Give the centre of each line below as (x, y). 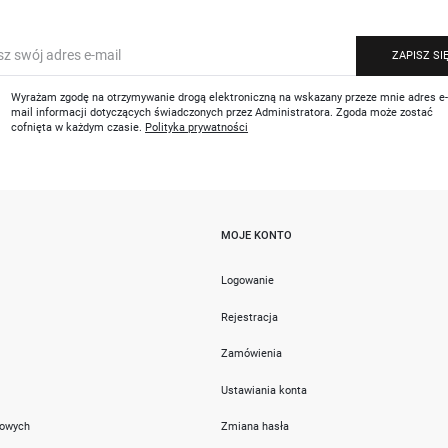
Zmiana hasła (254, 426)
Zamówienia (251, 353)
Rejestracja (249, 316)
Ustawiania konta (263, 389)
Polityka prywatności (197, 127)
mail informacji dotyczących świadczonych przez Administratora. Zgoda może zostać (222, 112)
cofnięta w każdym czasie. (78, 127)
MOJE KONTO (256, 235)
